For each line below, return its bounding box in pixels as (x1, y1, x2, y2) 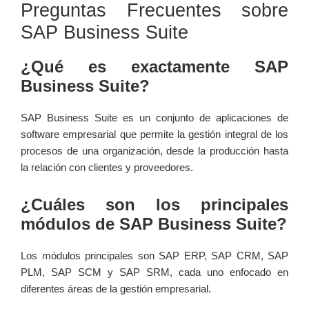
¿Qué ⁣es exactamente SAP (21, 57, 288, 77)
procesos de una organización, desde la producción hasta (21, 145, 288, 157)
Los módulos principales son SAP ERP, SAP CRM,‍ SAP (21, 250, 288, 262)
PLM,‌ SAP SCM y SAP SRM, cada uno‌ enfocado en (21, 266, 288, 279)
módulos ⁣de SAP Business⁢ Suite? (21, 215, 287, 234)
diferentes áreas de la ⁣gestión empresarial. (21, 283, 211, 295)
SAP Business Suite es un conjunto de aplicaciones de (21, 112, 288, 124)
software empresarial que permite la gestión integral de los (21, 128, 288, 141)
